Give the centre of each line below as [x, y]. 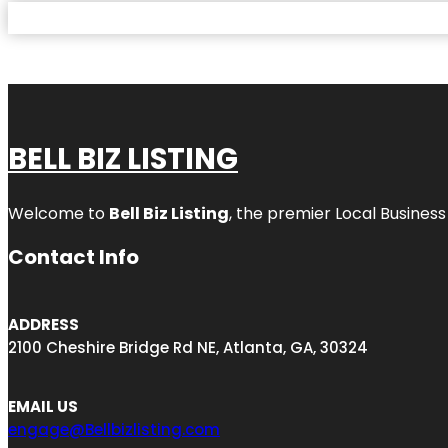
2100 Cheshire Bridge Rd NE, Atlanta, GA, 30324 [188, 347]
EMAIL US [43, 406]
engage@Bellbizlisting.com [114, 429]
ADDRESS [43, 324]
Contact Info [73, 256]
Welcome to [58, 213]
